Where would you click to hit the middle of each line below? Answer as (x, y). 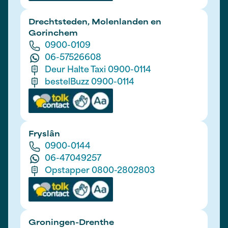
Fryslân (44, 135)
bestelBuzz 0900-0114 (90, 82)
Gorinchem (53, 34)
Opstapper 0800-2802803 (100, 171)
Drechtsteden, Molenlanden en (95, 23)
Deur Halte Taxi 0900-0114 (98, 70)
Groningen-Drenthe (71, 223)
